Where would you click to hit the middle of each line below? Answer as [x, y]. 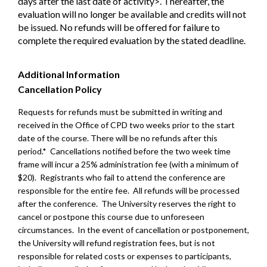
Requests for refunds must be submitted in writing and [120, 112]
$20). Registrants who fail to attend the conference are [122, 178]
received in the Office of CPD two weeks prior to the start [126, 125]
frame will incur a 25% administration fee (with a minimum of [128, 164]
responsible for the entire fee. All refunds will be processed [129, 191]
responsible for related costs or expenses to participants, [125, 256]
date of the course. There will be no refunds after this [118, 138]
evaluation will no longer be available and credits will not [132, 14]
